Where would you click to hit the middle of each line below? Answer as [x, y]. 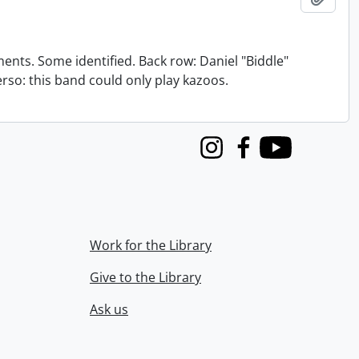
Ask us [109, 309]
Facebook [256, 156]
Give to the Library [145, 277]
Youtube [285, 156]
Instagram [226, 156]
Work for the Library [151, 245]
